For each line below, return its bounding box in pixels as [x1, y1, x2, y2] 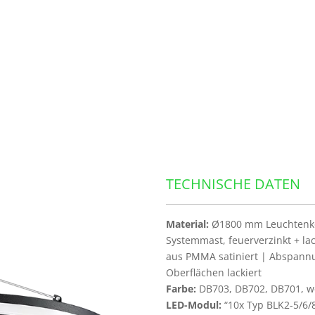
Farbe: [166, 282, 196, 295]
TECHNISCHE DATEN [166, 174, 300, 193]
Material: [166, 217, 209, 231]
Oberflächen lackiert [166, 266, 262, 279]
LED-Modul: [166, 298, 221, 311]
